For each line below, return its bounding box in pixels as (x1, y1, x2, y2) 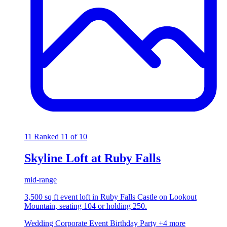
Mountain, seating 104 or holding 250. (24, 202, 147, 211)
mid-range (24, 175, 57, 184)
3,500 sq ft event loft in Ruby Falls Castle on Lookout (24, 193, 197, 202)
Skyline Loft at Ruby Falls (24, 152, 161, 165)
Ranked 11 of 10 (34, 132, 87, 141)
